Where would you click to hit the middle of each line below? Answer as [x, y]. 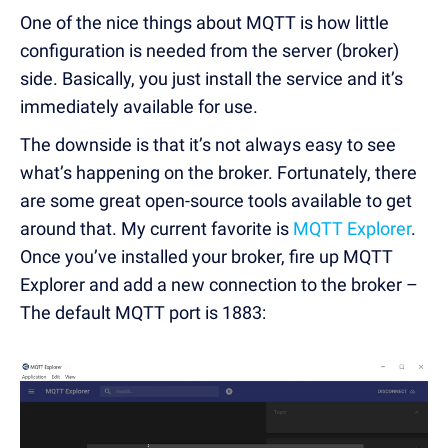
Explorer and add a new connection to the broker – [219, 284]
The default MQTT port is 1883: [143, 312]
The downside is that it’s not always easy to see [208, 144]
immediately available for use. [139, 106]
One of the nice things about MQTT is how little [204, 22]
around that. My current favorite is [156, 228]
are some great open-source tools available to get [216, 200]
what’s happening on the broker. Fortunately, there [218, 172]
